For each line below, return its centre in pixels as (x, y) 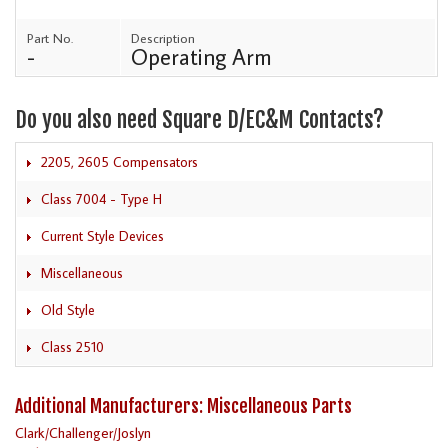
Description (163, 37)
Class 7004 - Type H (101, 198)
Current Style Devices (102, 235)
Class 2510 (72, 346)
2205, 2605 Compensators (119, 161)
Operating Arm (201, 56)
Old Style (68, 309)
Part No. (50, 37)
